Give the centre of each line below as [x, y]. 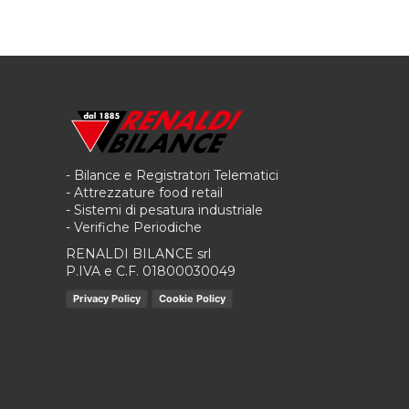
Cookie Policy [192, 298]
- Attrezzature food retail [144, 192]
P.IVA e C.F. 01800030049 [151, 271]
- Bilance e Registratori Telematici [172, 175]
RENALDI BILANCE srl [138, 253]
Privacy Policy [107, 298]
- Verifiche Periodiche [134, 227]
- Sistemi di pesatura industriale [164, 210]
